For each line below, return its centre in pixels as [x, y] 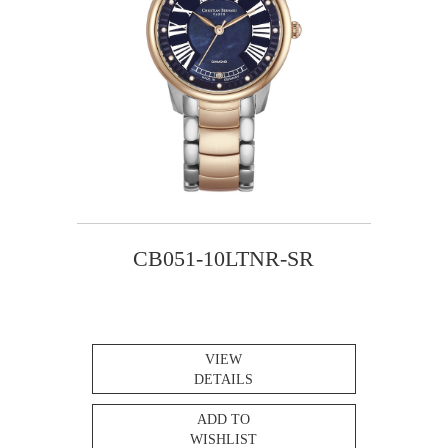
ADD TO [224, 419]
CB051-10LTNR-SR [224, 258]
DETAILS [224, 379]
